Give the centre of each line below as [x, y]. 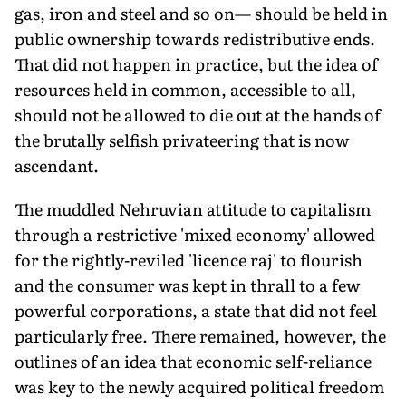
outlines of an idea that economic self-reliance [193, 361]
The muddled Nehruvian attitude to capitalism [193, 208]
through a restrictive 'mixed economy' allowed [195, 234]
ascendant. [57, 165]
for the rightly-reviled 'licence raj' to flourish [188, 259]
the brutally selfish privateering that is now [182, 140]
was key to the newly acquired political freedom [199, 386]
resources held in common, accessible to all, [185, 89]
